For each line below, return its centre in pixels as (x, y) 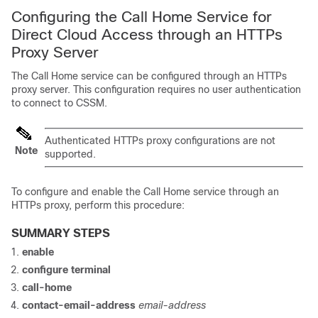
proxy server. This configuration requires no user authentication (156, 89)
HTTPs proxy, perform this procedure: (98, 205)
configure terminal (66, 269)
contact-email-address (79, 305)
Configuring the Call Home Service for (141, 16)
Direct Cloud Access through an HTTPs (147, 34)
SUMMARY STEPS (61, 233)
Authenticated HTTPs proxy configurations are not (160, 140)
